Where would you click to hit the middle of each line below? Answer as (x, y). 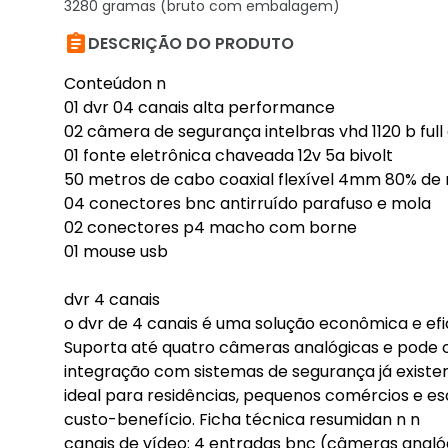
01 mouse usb (116, 251)
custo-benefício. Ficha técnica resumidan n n (242, 419)
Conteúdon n (115, 83)
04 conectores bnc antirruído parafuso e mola (247, 203)
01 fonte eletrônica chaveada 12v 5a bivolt (228, 155)
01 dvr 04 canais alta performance (201, 107)
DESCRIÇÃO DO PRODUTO (191, 43)
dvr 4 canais (112, 299)
